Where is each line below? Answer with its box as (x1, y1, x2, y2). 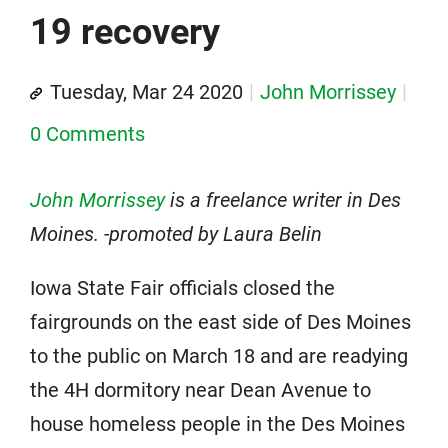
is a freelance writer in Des (165, 188, 401, 213)
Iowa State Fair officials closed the (30, 276, 335, 301)
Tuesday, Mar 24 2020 (50, 80, 243, 105)
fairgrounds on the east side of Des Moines (30, 310, 411, 335)
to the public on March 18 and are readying (30, 344, 408, 369)
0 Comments (30, 122, 145, 147)
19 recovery (30, 11, 220, 54)
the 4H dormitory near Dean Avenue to (30, 378, 371, 403)
